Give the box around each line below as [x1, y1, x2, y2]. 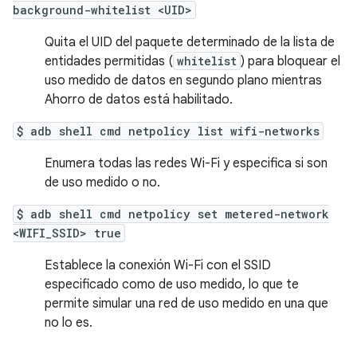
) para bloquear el [241, 53, 340, 69]
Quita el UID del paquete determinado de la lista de [45, 34, 335, 50]
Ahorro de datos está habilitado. [45, 92, 233, 108]
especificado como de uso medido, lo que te [45, 277, 299, 292]
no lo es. [45, 315, 92, 331]
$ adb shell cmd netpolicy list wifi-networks [17, 124, 320, 139]
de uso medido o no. [45, 175, 160, 190]
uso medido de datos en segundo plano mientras [45, 73, 322, 88]
